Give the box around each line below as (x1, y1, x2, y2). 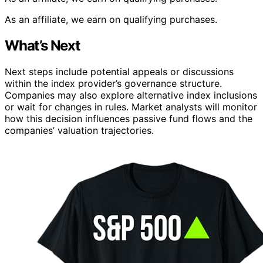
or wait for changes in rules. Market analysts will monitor (5, 100, 257, 113)
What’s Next (5, 36, 80, 54)
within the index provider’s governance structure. (5, 77, 222, 89)
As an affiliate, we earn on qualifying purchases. (5, 13, 217, 25)
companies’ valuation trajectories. (5, 124, 154, 136)
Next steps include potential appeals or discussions (5, 65, 234, 77)
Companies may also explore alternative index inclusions (5, 89, 257, 101)
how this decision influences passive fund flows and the (5, 112, 252, 124)
